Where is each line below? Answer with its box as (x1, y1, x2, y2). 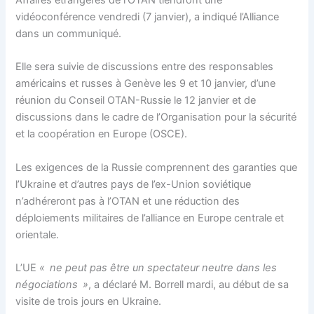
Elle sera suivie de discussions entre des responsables (15, 60, 274, 74)
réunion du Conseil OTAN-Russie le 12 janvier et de (15, 94, 257, 107)
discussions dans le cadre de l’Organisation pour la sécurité (15, 111, 297, 124)
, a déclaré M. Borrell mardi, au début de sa (88, 278, 289, 291)
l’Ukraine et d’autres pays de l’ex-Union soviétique (15, 177, 252, 191)
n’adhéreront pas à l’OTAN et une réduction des (15, 194, 240, 207)
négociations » (15, 278, 89, 291)
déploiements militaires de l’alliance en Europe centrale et (15, 211, 285, 224)
